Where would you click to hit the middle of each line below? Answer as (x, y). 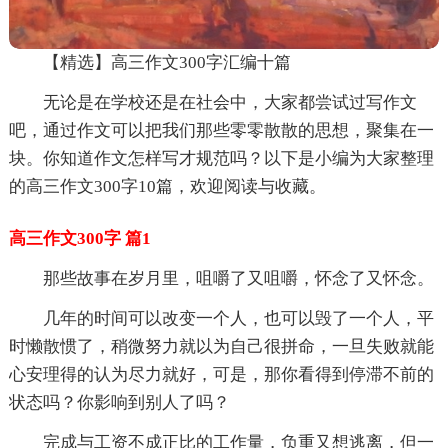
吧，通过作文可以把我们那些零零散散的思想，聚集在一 (221, 130)
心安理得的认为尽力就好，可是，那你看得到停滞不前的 (221, 374)
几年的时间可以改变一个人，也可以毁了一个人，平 (238, 318)
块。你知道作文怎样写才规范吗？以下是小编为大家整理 (221, 158)
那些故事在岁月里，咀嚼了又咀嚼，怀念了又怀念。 (238, 278)
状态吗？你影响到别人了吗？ (119, 402)
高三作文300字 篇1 (79, 238)
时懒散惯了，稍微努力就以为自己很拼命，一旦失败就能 (221, 346)
